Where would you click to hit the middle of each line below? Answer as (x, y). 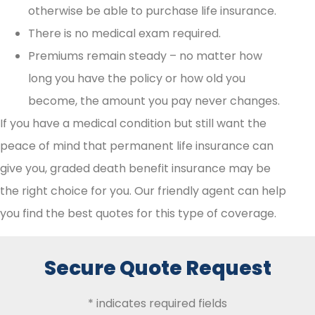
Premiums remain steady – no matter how (145, 56)
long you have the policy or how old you (137, 78)
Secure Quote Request (157, 268)
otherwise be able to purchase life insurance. (152, 11)
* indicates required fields (157, 303)
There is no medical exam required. (124, 33)
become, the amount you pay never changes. (154, 101)
